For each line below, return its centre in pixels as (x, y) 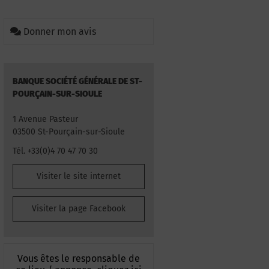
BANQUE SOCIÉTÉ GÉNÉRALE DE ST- (77, 81)
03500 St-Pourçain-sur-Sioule (69, 132)
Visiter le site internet (79, 177)
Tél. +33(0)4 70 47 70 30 (55, 151)
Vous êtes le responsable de (79, 258)
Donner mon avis (60, 32)
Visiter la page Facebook (79, 208)
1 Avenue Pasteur (45, 119)
